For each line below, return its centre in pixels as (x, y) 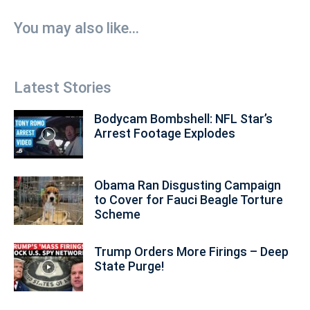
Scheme (117, 214)
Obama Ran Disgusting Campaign (188, 185)
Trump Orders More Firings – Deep (191, 251)
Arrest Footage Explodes (165, 133)
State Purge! (129, 266)
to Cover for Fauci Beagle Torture (189, 199)
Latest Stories (63, 87)
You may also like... (76, 28)
